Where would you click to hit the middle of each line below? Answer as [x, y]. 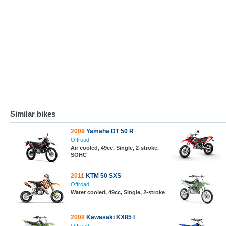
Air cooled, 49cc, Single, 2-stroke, [115, 148]
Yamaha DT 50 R [109, 131]
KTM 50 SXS [103, 176]
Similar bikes [33, 114]
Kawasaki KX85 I [110, 217]
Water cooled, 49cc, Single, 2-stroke [118, 192]
